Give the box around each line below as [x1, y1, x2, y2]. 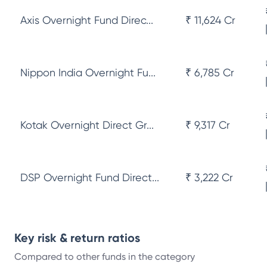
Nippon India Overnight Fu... [20, 66, 156, 79]
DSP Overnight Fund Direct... [20, 171, 159, 184]
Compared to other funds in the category [14, 251, 195, 262]
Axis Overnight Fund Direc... [20, 14, 153, 26]
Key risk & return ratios [14, 231, 140, 245]
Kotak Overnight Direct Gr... [20, 119, 154, 131]
